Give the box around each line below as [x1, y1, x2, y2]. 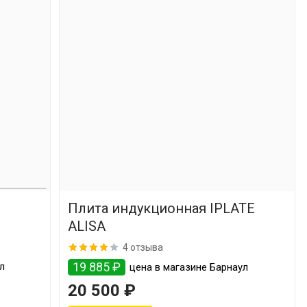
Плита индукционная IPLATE [67, 200, 255, 217]
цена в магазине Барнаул [126, 261, 248, 273]
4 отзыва [122, 241, 163, 253]
